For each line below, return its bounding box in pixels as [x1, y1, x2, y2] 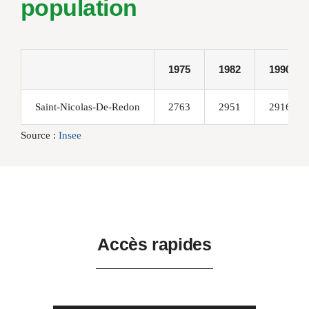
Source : [20, 130, 59, 141]
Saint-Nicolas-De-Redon [34, 101, 140, 113]
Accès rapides [97, 235, 212, 255]
